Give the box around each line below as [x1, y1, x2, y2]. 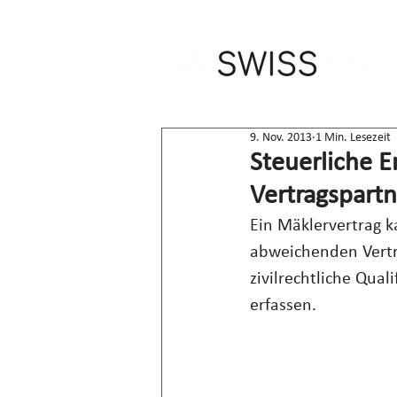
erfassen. [250, 297, 316, 315]
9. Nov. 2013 [250, 131, 312, 144]
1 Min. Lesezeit [315, 131, 391, 144]
